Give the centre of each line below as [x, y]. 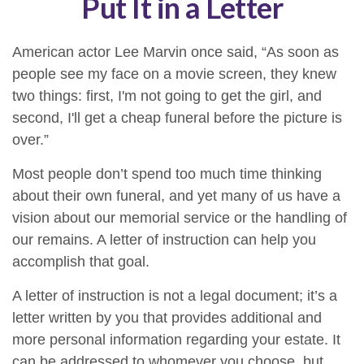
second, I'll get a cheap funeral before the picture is [177, 118]
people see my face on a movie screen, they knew [174, 74]
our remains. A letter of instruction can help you [164, 240]
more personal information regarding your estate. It [176, 340]
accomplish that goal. [81, 262]
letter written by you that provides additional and [167, 318]
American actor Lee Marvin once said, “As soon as [175, 52]
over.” [30, 140]
